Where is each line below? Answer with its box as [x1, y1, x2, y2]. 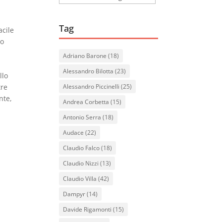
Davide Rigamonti [63, 205, 112, 214]
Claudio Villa [63, 174, 97, 183]
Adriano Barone [63, 52, 107, 60]
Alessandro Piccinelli [63, 82, 120, 91]
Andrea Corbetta [63, 98, 110, 106]
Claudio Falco [63, 144, 100, 152]
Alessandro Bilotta [63, 67, 114, 75]
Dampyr [63, 190, 86, 198]
